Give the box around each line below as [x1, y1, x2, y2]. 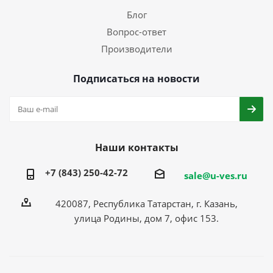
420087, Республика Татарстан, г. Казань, [55, 197, 238, 210]
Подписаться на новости [73, 72, 200, 85]
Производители [101, 43, 172, 55]
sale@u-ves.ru [184, 169, 247, 182]
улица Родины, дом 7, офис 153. [74, 211, 219, 224]
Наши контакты [94, 141, 179, 154]
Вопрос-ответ [107, 26, 166, 38]
